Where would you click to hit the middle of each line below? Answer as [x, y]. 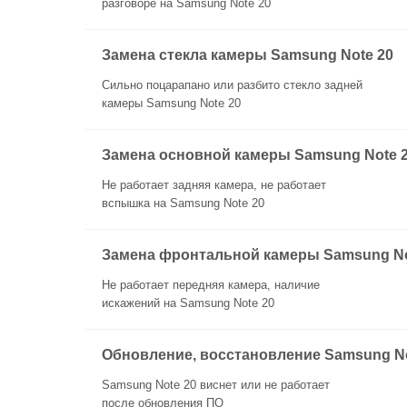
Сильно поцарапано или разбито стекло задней [232, 85]
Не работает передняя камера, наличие [211, 285]
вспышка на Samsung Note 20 [183, 203]
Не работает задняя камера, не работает [214, 185]
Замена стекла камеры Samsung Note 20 [248, 55]
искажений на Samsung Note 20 [188, 303]
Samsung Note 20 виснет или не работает [216, 385]
